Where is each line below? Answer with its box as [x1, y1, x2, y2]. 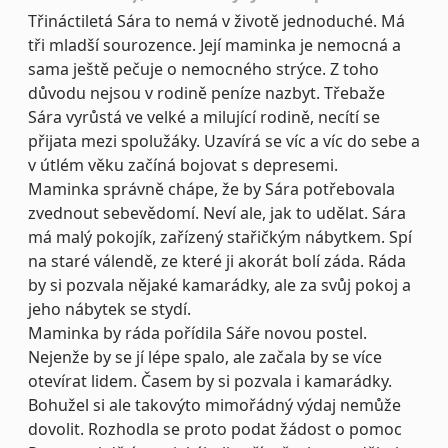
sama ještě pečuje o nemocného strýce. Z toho [28, 58, 379, 81]
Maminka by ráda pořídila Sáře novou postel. [28, 322, 367, 345]
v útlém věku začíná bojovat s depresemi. [28, 154, 338, 177]
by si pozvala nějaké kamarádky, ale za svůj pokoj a [28, 274, 411, 297]
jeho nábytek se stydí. [28, 298, 191, 321]
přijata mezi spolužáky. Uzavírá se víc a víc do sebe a [28, 130, 420, 153]
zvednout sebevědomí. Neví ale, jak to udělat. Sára [28, 202, 406, 225]
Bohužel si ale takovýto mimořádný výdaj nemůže [28, 394, 401, 417]
